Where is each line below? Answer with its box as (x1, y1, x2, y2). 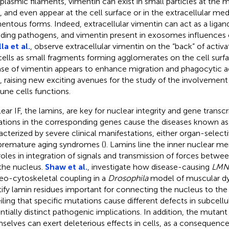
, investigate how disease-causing (87, 162, 212, 172)
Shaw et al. (44, 162, 87, 172)
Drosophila (107, 173, 148, 183)
